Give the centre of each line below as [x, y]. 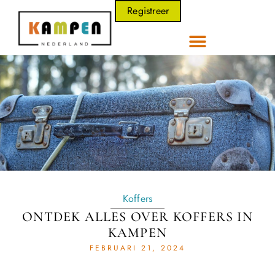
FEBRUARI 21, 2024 [137, 248]
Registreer [148, 11]
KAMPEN [137, 233]
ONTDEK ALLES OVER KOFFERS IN [137, 217]
